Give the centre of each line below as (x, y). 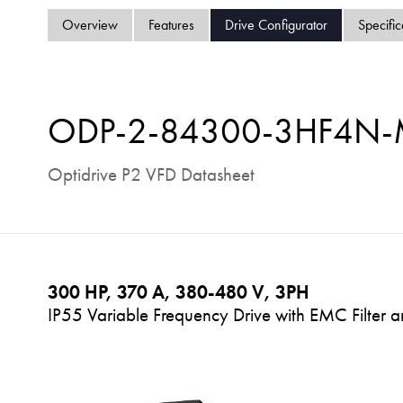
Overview (90, 25)
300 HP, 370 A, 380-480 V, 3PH (178, 291)
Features (171, 25)
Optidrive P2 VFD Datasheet (151, 174)
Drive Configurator (276, 25)
